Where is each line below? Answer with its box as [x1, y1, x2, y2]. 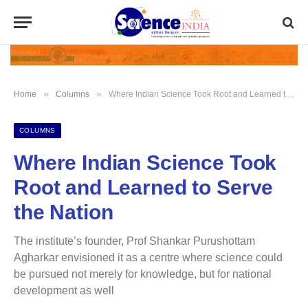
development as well [14, 284, 114, 296]
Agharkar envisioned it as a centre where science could [14, 251, 283, 263]
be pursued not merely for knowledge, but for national [14, 267, 272, 280]
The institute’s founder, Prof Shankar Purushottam [14, 234, 255, 247]
